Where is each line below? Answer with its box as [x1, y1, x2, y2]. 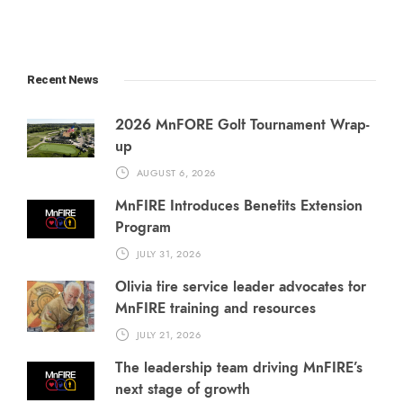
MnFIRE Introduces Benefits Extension [115, 196, 363, 217]
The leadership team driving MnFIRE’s [115, 358, 363, 379]
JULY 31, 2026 [136, 246, 201, 261]
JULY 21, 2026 [136, 327, 201, 342]
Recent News [27, 73, 99, 87]
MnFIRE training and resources [115, 299, 316, 319]
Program [115, 218, 171, 238]
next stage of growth [115, 380, 250, 400]
